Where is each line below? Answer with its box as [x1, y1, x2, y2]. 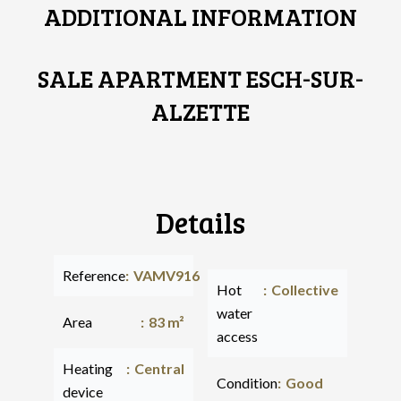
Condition [217, 374, 277, 391]
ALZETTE [151, 95, 250, 128]
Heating [63, 360, 113, 377]
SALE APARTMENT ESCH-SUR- [38, 62, 363, 95]
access [217, 328, 258, 345]
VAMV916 [133, 267, 200, 284]
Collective [271, 281, 338, 298]
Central [134, 360, 184, 377]
